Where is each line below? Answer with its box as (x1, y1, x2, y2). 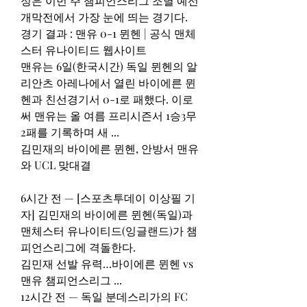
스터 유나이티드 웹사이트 (21, 42, 147, 57)
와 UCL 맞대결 (21, 157, 91, 172)
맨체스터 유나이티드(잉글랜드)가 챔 (21, 223, 197, 238)
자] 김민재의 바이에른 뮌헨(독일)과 (21, 206, 193, 221)
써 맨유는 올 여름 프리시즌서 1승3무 (21, 108, 197, 123)
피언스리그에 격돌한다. (21, 239, 136, 254)
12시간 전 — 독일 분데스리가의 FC (21, 288, 188, 304)
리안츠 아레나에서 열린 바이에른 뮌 (21, 75, 196, 90)
